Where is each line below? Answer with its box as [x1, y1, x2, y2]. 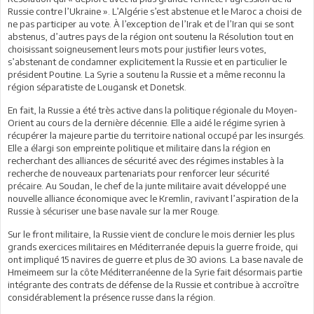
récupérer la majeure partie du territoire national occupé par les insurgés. [8, 129, 305, 141]
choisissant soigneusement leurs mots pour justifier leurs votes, [8, 43, 266, 55]
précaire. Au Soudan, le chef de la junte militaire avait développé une [8, 179, 286, 191]
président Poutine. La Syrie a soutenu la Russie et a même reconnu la [8, 68, 285, 80]
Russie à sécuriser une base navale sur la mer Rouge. [8, 205, 219, 217]
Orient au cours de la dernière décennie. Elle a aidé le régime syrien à [8, 116, 285, 128]
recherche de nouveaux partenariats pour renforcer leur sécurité [8, 167, 269, 179]
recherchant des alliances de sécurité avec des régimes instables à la [8, 154, 284, 166]
